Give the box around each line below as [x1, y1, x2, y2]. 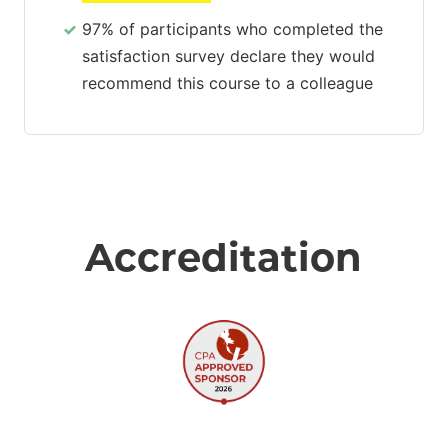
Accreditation [84, 234, 362, 282]
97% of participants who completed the [82, 19, 383, 40]
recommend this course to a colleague [82, 73, 373, 94]
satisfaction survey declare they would [82, 46, 375, 67]
